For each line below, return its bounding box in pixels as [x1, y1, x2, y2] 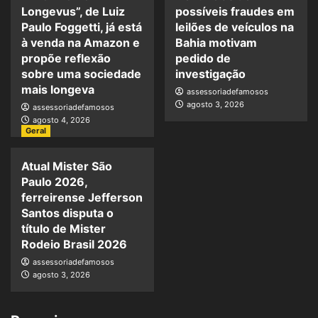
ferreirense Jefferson [21, 190, 143, 204]
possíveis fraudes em [175, 4, 295, 18]
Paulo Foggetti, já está [21, 19, 142, 34]
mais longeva [21, 82, 94, 97]
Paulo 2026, [21, 174, 87, 189]
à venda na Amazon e [21, 35, 140, 50]
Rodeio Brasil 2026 [21, 236, 127, 251]
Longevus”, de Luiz [21, 4, 125, 18]
